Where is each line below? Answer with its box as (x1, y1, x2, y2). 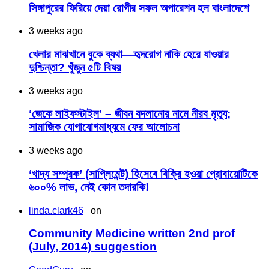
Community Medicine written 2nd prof (29, 227, 235, 240)
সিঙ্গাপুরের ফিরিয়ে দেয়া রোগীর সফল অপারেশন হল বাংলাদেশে (29, 1, 249, 14)
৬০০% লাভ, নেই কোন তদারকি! (29, 180, 149, 193)
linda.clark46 (29, 205, 83, 216)
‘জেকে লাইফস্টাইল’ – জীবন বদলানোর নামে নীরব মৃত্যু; (29, 107, 231, 121)
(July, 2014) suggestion (29, 240, 157, 253)
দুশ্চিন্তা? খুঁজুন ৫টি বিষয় (29, 61, 121, 74)
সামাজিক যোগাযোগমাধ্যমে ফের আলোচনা (29, 121, 180, 134)
